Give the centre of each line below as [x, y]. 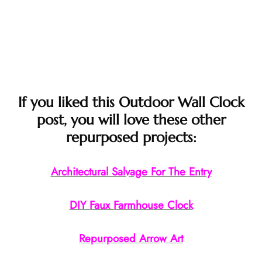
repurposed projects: [131, 138]
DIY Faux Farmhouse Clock [131, 205]
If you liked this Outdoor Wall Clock [131, 103]
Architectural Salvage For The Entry [131, 172]
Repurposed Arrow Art [131, 239]
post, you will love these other [131, 120]
